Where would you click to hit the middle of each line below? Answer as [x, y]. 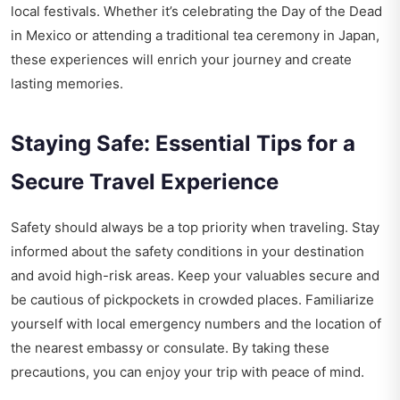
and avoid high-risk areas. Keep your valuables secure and [195, 276]
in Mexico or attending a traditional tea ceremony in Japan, [195, 36]
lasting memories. [67, 84]
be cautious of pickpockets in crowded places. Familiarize [192, 300]
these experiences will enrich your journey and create [181, 60]
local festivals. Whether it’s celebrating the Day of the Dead [196, 12]
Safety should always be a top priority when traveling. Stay [195, 228]
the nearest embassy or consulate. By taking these [170, 348]
